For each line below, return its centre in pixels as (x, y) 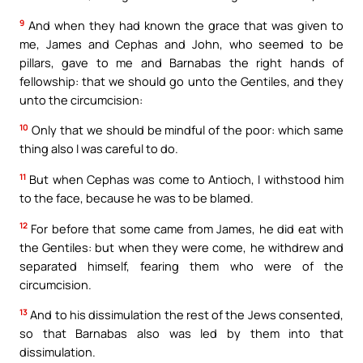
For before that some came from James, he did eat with (186, 228)
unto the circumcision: (81, 99)
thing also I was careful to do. (99, 149)
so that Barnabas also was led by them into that (181, 333)
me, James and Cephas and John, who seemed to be (181, 43)
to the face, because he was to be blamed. (137, 197)
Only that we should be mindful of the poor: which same (186, 130)
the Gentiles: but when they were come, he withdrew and (181, 247)
